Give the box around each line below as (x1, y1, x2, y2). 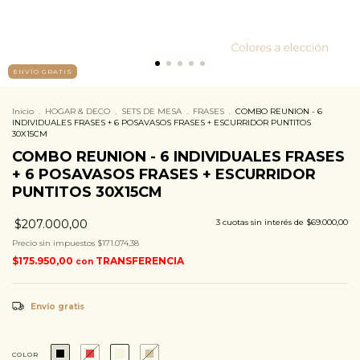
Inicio (12, 106, 34, 117)
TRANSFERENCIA (96, 255, 184, 267)
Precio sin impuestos (12, 238, 97, 248)
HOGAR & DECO (45, 106, 110, 117)
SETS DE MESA (121, 106, 182, 117)
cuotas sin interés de (223, 217, 306, 227)
